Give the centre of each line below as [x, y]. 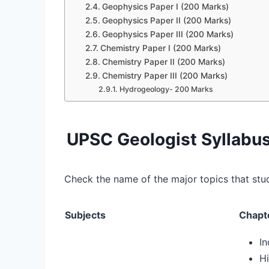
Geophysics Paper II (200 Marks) [166, 20]
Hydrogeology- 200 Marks [166, 89]
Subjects [85, 215]
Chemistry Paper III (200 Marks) [165, 75]
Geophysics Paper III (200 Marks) [168, 34]
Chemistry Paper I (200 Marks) [160, 48]
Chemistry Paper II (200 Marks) [163, 62]
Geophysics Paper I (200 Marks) [165, 6]
